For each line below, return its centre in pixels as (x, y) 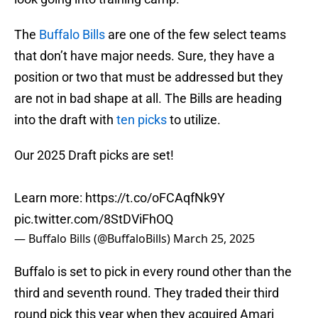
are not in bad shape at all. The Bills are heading (148, 99)
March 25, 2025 (214, 239)
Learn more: (50, 198)
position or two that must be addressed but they (149, 77)
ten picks (140, 120)
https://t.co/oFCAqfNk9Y (155, 198)
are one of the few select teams (196, 35)
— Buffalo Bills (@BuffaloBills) (94, 239)
